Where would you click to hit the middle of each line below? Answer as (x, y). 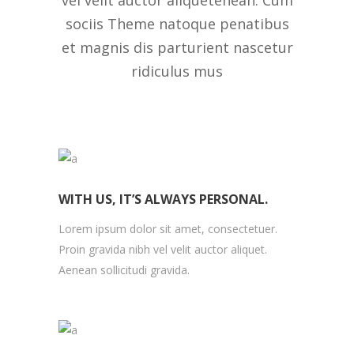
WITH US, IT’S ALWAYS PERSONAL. (163, 199)
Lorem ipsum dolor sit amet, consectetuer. (168, 229)
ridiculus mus (177, 71)
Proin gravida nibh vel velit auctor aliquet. (163, 249)
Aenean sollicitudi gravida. (124, 270)
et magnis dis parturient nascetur (177, 47)
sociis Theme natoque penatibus (177, 24)
